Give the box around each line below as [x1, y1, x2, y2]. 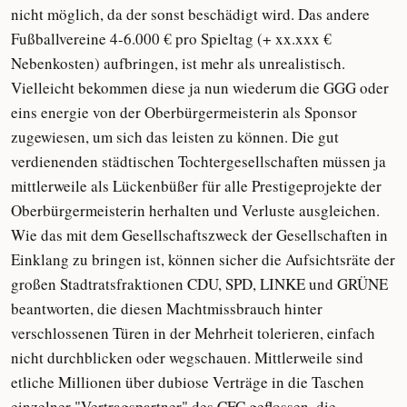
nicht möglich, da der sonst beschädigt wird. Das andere [11, 4, 370, 25]
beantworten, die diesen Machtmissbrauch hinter [11, 298, 323, 319]
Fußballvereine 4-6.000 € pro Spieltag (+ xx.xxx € [11, 28, 332, 49]
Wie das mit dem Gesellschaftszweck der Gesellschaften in [11, 224, 388, 245]
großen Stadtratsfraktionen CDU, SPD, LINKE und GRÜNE [11, 273, 388, 294]
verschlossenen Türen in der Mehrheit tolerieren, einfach [11, 323, 375, 343]
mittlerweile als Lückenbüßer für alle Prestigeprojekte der [11, 175, 382, 196]
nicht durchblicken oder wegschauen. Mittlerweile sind [11, 347, 363, 368]
